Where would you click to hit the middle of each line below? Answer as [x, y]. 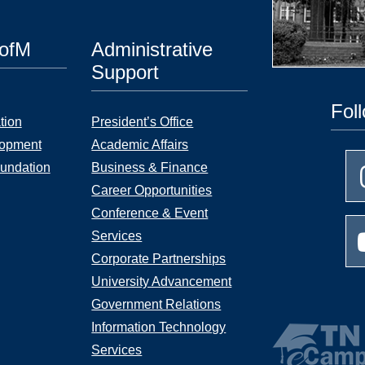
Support [125, 72]
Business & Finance [150, 167]
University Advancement [162, 281]
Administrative [152, 49]
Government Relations [156, 304]
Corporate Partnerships [159, 259]
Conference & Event [150, 213]
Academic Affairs [140, 145]
